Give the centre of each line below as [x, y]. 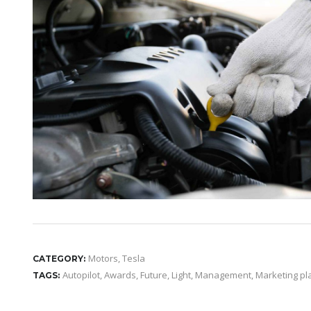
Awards [120, 275]
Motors [103, 258]
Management [223, 275]
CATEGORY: [59, 258]
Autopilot [81, 275]
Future [154, 275]
